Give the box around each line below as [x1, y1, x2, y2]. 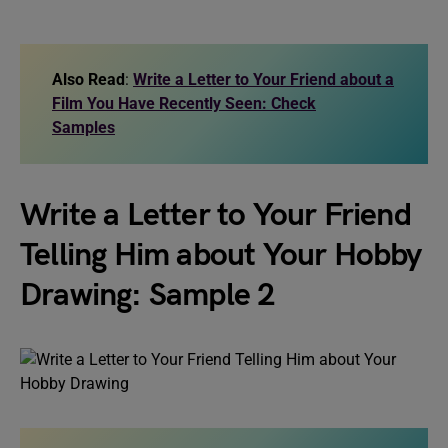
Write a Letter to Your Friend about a [133, 70, 394, 89]
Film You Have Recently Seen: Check [52, 94, 316, 113]
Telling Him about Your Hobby [20, 236, 422, 275]
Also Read [52, 70, 125, 89]
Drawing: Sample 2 [20, 276, 276, 315]
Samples [52, 118, 115, 137]
